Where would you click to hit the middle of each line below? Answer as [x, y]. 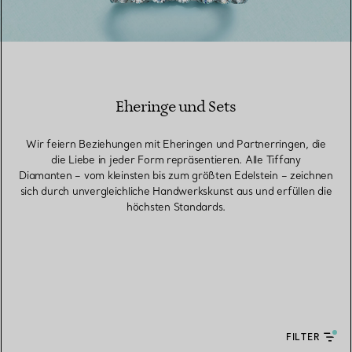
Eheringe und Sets [176, 107]
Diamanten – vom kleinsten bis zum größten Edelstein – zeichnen [176, 175]
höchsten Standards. [176, 207]
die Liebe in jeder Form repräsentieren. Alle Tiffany [176, 159]
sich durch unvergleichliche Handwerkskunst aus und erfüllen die [176, 191]
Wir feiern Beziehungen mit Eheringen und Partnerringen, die [176, 144]
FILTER [303, 337]
